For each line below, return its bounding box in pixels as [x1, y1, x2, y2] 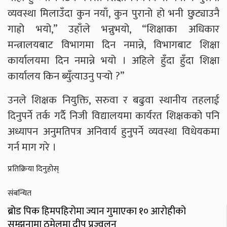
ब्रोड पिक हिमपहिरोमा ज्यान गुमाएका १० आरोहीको [8, 203, 186, 220]
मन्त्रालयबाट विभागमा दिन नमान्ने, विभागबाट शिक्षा [8, 36, 219, 54]
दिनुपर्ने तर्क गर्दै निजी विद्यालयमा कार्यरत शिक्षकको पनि [8, 107, 219, 125]
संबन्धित [8, 186, 31, 201]
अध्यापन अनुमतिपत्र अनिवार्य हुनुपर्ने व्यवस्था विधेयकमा [8, 123, 219, 141]
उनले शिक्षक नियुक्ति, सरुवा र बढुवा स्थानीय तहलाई [8, 91, 219, 109]
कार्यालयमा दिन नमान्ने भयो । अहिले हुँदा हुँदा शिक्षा [8, 52, 219, 70]
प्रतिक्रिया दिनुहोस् [8, 162, 59, 176]
